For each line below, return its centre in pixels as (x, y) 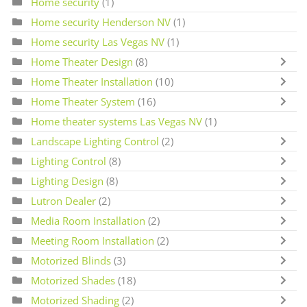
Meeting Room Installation (94, 241)
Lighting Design (67, 181)
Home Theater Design (82, 62)
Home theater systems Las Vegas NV (116, 122)
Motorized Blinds (71, 261)
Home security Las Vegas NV (98, 42)
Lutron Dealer (65, 201)
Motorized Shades (74, 281)
